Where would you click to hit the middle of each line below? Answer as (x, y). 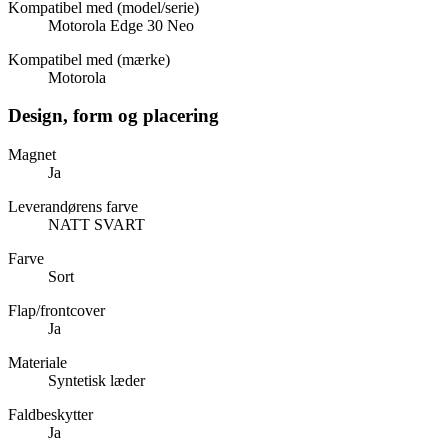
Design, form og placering (113, 116)
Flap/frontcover (56, 311)
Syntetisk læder (96, 381)
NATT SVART (96, 225)
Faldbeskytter (50, 415)
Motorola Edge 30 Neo (121, 25)
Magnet (32, 155)
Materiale (37, 363)
